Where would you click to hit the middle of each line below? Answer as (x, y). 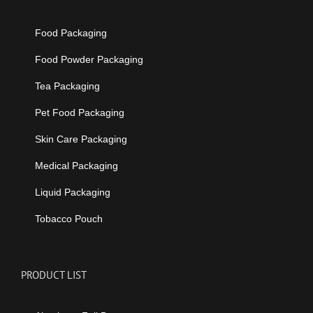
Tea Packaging (67, 86)
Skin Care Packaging (81, 139)
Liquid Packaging (73, 192)
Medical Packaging (77, 165)
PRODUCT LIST (54, 275)
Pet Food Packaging (80, 112)
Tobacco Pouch (69, 218)
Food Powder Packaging (89, 59)
